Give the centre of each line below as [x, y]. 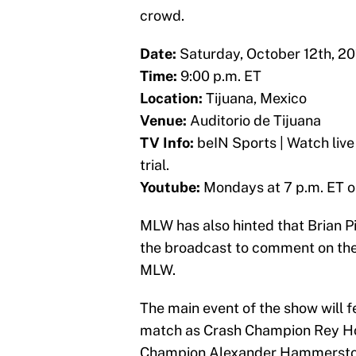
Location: [171, 99]
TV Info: [167, 143]
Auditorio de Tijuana [255, 121]
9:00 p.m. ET [219, 76]
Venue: [165, 121]
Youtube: [170, 188]
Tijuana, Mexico [255, 99]
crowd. [162, 16]
